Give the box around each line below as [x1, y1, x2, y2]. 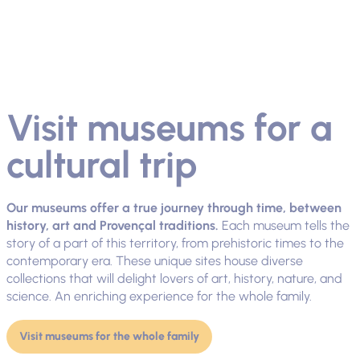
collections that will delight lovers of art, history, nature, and [6, 271, 342, 287]
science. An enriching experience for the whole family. [6, 288, 312, 305]
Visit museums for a [6, 105, 333, 151]
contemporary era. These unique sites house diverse [6, 253, 303, 269]
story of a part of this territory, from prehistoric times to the [6, 235, 344, 252]
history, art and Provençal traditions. [6, 218, 219, 234]
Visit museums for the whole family [18, 329, 199, 344]
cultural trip [6, 142, 197, 188]
